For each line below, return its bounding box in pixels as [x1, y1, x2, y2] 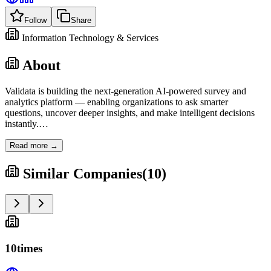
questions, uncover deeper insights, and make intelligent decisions [5, 107, 255, 118]
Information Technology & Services [22, 32, 158, 43]
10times [5, 242, 42, 255]
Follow [24, 15, 47, 25]
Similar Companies [23, 165, 142, 181]
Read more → [10, 140, 58, 150]
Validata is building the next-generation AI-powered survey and [5, 85, 246, 96]
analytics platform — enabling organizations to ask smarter [5, 96, 228, 107]
